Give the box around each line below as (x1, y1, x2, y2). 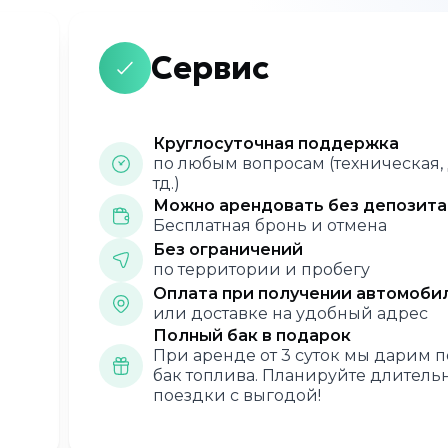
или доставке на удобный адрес (153, 304, 428, 323)
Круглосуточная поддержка (153, 134, 399, 153)
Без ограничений (153, 240, 303, 259)
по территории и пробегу (153, 260, 370, 279)
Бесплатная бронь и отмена (153, 216, 387, 235)
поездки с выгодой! (153, 386, 321, 405)
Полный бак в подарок (153, 326, 351, 345)
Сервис (151, 48, 269, 88)
